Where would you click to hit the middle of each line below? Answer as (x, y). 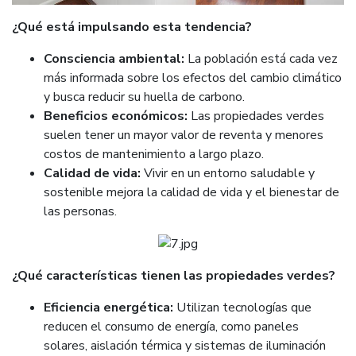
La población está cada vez (261, 58)
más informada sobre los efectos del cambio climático (193, 77)
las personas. (80, 211)
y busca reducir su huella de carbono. (144, 97)
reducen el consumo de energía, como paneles (171, 326)
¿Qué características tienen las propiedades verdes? (174, 275)
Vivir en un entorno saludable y (228, 173)
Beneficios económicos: (116, 116)
